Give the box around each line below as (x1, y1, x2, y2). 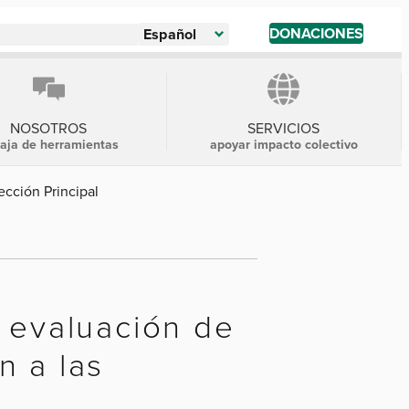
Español (143, 24, 197, 45)
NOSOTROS (10, 118, 88, 138)
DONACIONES (269, 23, 363, 44)
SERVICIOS (247, 118, 320, 138)
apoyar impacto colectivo (209, 135, 358, 153)
